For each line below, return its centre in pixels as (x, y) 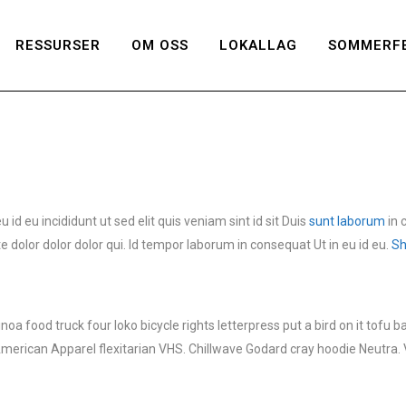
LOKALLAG (258, 45)
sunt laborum (347, 221)
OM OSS (160, 45)
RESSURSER (58, 45)
